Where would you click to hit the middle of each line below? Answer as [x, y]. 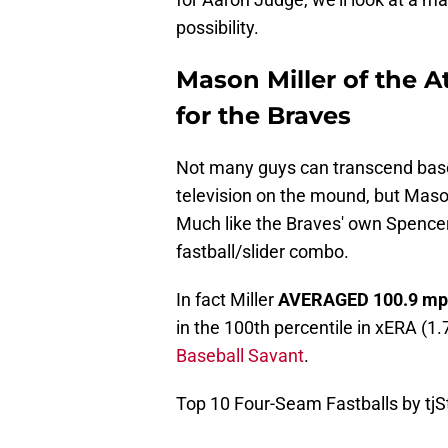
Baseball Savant [240, 356]
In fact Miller [227, 300]
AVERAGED [323, 300]
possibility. [217, 28]
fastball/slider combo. [262, 252]
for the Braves [263, 116]
